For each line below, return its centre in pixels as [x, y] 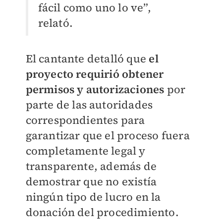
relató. [55, 23]
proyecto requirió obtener [95, 74]
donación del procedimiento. [102, 212]
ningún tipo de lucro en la [93, 197]
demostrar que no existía [91, 182]
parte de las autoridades [89, 105]
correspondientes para [85, 120]
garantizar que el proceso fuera [108, 136]
